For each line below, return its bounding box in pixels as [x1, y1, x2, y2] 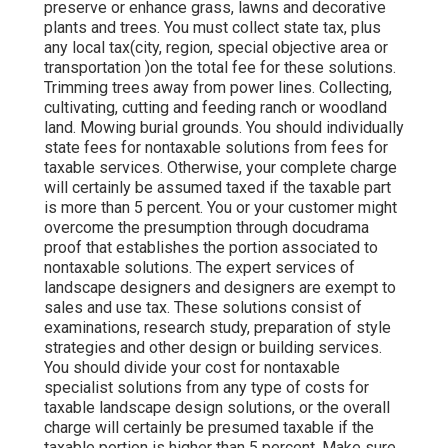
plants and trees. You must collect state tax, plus [44, 17, 381, 37]
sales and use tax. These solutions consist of [44, 297, 362, 317]
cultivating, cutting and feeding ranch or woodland [44, 97, 387, 117]
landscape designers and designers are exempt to [44, 277, 396, 297]
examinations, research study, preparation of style [44, 317, 391, 337]
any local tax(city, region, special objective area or [44, 37, 388, 57]
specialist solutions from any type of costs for [44, 377, 369, 397]
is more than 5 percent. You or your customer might [44, 197, 397, 217]
